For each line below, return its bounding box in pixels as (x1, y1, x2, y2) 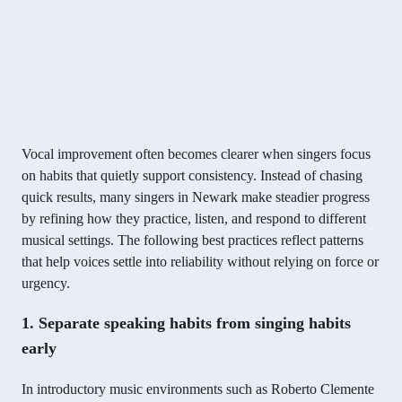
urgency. (22, 275, 70, 292)
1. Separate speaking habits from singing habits (22, 314, 351, 333)
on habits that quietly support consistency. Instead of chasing (22, 168, 363, 184)
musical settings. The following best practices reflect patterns (22, 232, 363, 249)
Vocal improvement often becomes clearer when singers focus (22, 146, 371, 162)
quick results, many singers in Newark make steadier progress (22, 189, 370, 205)
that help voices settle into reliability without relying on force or (22, 254, 379, 270)
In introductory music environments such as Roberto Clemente (22, 381, 374, 398)
